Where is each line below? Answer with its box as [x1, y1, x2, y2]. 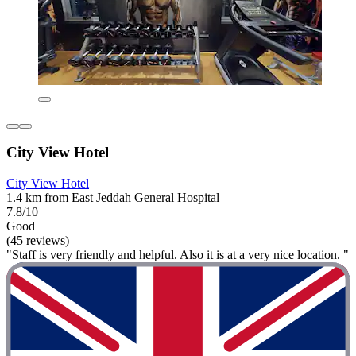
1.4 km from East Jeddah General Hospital [6, 191, 219, 205]
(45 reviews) [6, 234, 69, 248]
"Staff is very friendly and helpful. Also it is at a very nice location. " [6, 248, 349, 262]
